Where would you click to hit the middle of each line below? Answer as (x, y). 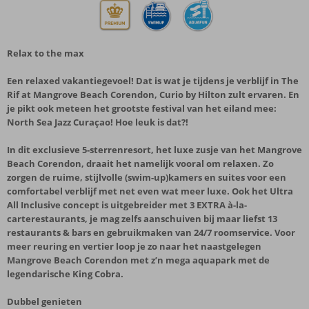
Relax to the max (46, 53)
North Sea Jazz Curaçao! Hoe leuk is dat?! (98, 122)
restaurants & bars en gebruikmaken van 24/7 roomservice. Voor (151, 232)
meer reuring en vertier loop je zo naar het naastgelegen (134, 246)
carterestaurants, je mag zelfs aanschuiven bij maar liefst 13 (142, 219)
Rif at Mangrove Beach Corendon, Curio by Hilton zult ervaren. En (153, 94)
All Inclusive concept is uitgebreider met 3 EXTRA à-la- (127, 205)
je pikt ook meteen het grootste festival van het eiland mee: (142, 108)
